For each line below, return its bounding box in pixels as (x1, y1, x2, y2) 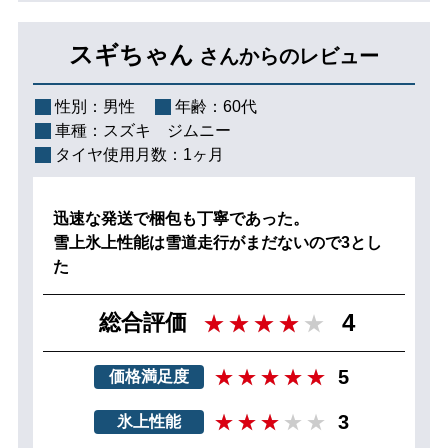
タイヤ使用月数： (54, 145, 183, 163)
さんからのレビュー (199, 44, 379, 67)
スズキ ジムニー (102, 121, 231, 139)
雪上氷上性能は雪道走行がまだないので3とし (52, 233, 382, 251)
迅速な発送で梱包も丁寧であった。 (52, 209, 309, 227)
